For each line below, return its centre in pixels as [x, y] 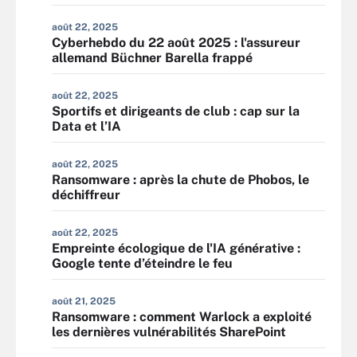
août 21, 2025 [84, 301]
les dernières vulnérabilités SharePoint [169, 332]
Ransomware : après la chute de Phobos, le [180, 180]
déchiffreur [86, 195]
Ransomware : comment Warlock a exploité [182, 317]
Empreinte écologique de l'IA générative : [176, 248]
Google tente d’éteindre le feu [142, 263]
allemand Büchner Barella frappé [152, 58]
